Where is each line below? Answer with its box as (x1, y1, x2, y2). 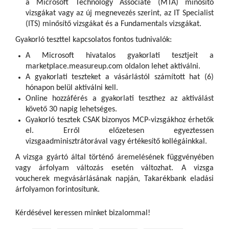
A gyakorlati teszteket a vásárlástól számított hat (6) (26, 73, 214, 82)
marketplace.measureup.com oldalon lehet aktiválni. (26, 62, 200, 71)
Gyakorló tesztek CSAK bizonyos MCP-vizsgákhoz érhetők (26, 116, 214, 125)
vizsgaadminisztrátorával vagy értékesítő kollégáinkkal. (26, 138, 207, 146)
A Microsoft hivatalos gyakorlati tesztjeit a (26, 52, 214, 60)
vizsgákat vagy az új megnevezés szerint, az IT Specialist (26, 9, 214, 18)
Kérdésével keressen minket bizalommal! (15, 209, 150, 218)
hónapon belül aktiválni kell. (26, 84, 118, 93)
